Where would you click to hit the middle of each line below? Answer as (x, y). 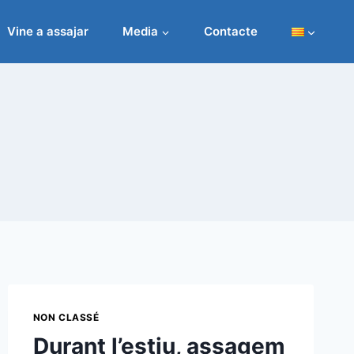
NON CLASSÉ (66, 317)
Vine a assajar (48, 31)
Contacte (230, 31)
